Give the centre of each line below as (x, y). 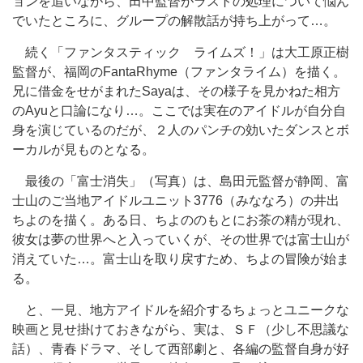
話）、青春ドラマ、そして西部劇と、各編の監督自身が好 (181, 348)
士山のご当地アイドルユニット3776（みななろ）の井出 (176, 200)
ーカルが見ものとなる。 (83, 149)
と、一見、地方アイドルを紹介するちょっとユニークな (181, 310)
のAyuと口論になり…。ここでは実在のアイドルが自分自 (179, 110)
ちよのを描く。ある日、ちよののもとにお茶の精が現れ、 (181, 220)
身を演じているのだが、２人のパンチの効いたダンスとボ (181, 130)
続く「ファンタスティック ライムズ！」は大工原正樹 (181, 52)
